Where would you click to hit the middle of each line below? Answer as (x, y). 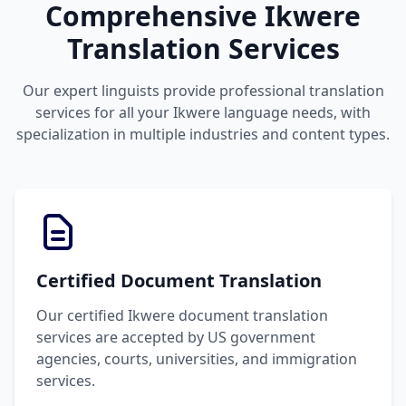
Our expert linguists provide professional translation (203, 91)
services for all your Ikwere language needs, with (203, 112)
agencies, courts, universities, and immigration (197, 359)
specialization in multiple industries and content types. (203, 134)
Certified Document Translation (179, 280)
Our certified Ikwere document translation (182, 315)
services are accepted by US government (176, 337)
